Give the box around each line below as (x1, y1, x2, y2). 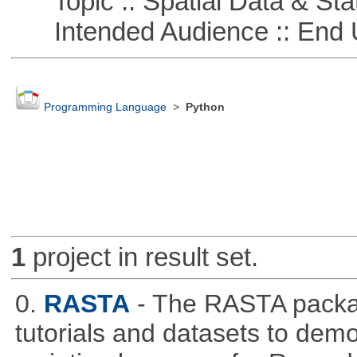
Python (185, 101, 225, 114)
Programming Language (43, 101, 167, 114)
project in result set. (25, 242, 258, 273)
